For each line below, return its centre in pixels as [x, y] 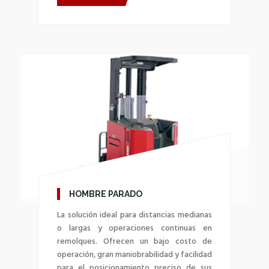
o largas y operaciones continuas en [134, 228]
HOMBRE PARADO [106, 194]
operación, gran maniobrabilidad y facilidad [134, 255]
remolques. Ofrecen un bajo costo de [134, 241]
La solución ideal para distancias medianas [134, 215]
